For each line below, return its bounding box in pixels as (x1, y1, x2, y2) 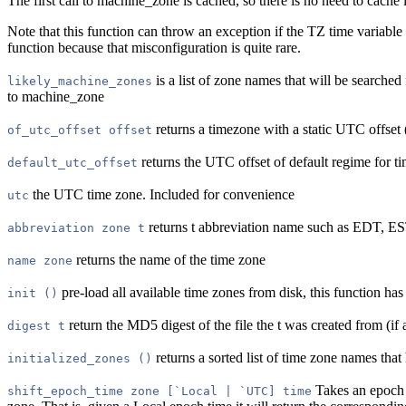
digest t (7, 319, 65, 333)
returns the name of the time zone (72, 252, 266, 268)
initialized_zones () (7, 352, 152, 366)
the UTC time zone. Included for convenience (29, 187, 295, 203)
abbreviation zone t (7, 221, 145, 236)
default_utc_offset (7, 156, 138, 170)
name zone (7, 254, 72, 268)
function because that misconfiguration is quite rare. (7, 40, 301, 56)
